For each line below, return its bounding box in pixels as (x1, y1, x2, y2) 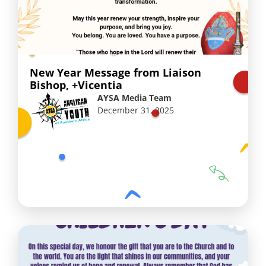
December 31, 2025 (97, 104, 175, 116)
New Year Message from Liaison (30, 65, 201, 80)
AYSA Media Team (97, 92, 172, 104)
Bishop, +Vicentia (30, 78, 122, 93)
